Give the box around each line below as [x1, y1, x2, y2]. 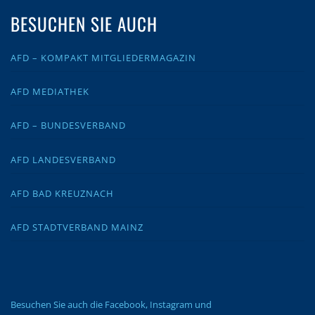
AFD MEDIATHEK [11, 85, 89, 98]
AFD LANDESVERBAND [11, 153, 116, 166]
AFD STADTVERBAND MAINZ [11, 220, 143, 233]
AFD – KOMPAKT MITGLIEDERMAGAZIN [11, 51, 196, 64]
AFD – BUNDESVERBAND [11, 119, 126, 132]
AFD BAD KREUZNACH [11, 186, 114, 200]
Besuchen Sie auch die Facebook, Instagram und [11, 298, 212, 311]
